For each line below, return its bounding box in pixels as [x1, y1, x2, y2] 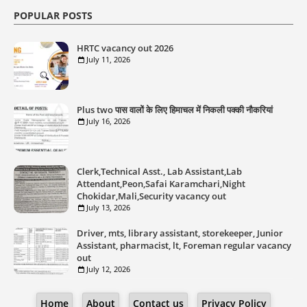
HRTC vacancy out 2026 [77, 42, 173, 55]
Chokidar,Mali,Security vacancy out [77, 190, 226, 203]
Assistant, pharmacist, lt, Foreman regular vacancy [77, 239, 291, 252]
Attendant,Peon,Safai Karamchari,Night [77, 177, 245, 191]
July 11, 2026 [86, 54, 130, 65]
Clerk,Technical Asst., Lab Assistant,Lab [77, 165, 242, 178]
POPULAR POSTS [14, 9, 93, 23]
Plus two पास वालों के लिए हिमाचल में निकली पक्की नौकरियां [77, 103, 273, 116]
